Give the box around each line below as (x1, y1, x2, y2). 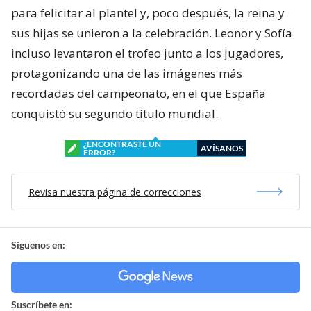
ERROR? (83, 146, 115, 158)
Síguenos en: (11, 238, 65, 251)
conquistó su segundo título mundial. (11, 105, 218, 121)
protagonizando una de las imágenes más (11, 65, 242, 81)
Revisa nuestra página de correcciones (28, 185, 201, 199)
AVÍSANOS (201, 142, 243, 153)
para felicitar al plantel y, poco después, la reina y (11, 4, 285, 21)
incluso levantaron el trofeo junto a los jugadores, (11, 44, 283, 61)
